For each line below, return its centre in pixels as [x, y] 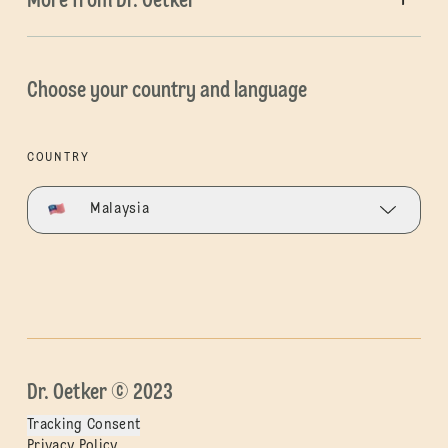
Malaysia [119, 209]
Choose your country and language [166, 90]
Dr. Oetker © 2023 [99, 392]
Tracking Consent [83, 424]
